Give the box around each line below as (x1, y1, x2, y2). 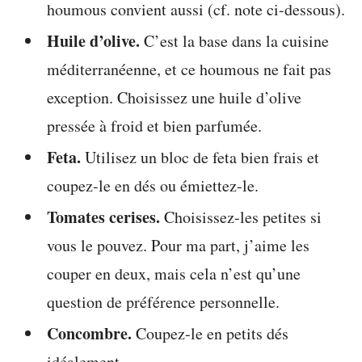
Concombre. (47, 322, 133, 345)
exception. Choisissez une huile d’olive (47, 86, 302, 108)
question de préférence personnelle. (47, 291, 280, 313)
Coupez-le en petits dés (132, 322, 289, 344)
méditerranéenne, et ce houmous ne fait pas (47, 58, 332, 80)
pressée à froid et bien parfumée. (47, 115, 263, 137)
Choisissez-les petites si (160, 206, 322, 228)
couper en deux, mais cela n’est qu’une (47, 263, 301, 284)
